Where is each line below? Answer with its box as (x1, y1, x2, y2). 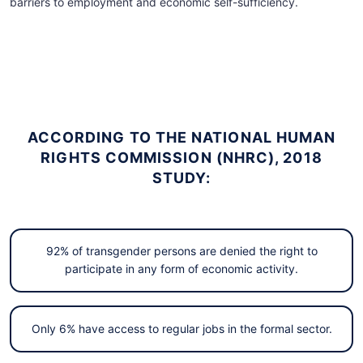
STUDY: (152, 169, 211, 186)
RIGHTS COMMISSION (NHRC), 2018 (41, 148, 322, 166)
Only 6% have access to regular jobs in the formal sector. (31, 322, 332, 336)
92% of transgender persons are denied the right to (45, 244, 318, 258)
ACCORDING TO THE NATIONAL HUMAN (27, 128, 336, 146)
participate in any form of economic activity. (65, 262, 298, 276)
